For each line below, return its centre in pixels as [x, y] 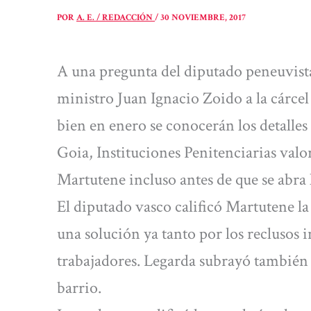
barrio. [79, 288]
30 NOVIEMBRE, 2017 [203, 18]
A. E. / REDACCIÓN [116, 18]
